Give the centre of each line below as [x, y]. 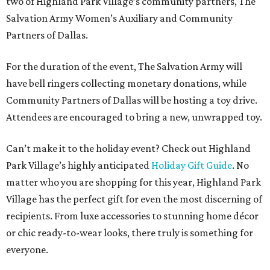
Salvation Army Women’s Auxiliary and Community [119, 18]
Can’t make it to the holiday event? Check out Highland [128, 148]
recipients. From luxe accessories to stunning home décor [132, 216]
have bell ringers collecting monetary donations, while [126, 83]
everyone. [27, 250]
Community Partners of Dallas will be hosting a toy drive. [132, 100]
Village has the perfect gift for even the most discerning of [134, 199]
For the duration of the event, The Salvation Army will [124, 66]
